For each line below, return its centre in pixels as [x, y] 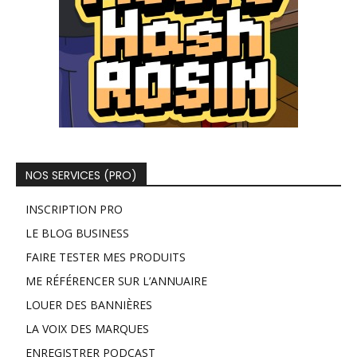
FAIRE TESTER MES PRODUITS [106, 257]
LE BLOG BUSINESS [77, 233]
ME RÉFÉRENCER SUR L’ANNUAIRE [116, 281]
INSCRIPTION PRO [74, 210]
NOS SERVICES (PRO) [81, 176]
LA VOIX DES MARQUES [87, 329]
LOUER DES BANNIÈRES [89, 305]
